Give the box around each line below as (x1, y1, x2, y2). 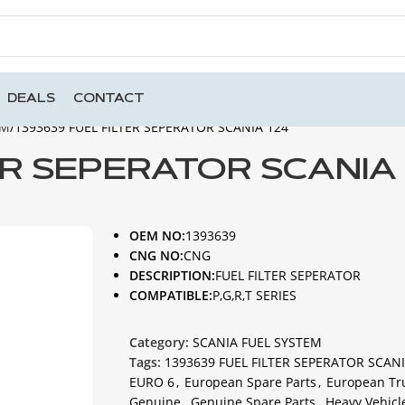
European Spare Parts (184, 373, 316, 391)
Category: (128, 334, 189, 351)
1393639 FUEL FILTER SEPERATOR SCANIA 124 (14, 118, 288, 136)
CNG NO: (128, 247, 184, 264)
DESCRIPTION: (128, 267, 215, 284)
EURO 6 (128, 373, 174, 391)
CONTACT (73, 93, 145, 105)
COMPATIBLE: (128, 287, 212, 304)
